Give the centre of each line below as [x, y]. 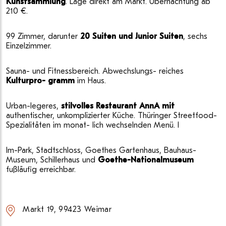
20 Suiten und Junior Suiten [132, 37]
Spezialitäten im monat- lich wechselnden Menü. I [93, 125]
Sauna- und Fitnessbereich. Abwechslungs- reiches [95, 71]
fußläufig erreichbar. [41, 170]
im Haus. [90, 81]
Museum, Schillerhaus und [52, 160]
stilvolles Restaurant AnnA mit [118, 106]
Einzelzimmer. [29, 46]
